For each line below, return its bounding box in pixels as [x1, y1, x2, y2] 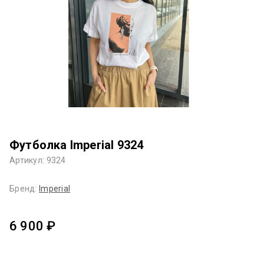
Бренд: [9, 183, 39, 193]
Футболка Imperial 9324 [9, 137, 144, 152]
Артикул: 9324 [9, 155, 66, 165]
